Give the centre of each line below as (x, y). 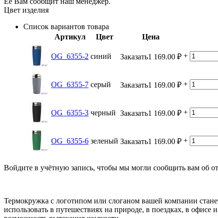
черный (103, 112)
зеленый (104, 141)
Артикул (70, 36)
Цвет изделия (26, 10)
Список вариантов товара (66, 26)
